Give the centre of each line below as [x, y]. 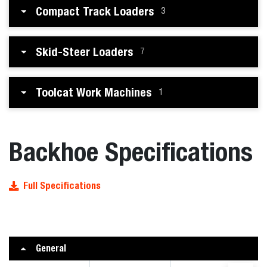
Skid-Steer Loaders [84, 52]
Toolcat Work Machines [94, 92]
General [51, 248]
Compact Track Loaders [95, 11]
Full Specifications [62, 186]
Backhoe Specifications [131, 151]
